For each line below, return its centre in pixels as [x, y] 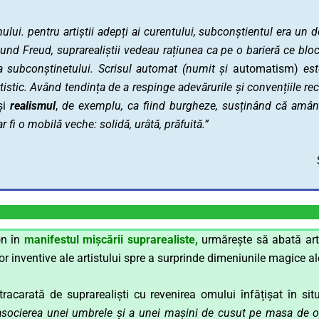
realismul [33, 105]
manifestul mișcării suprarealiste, [111, 239]
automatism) [266, 68]
